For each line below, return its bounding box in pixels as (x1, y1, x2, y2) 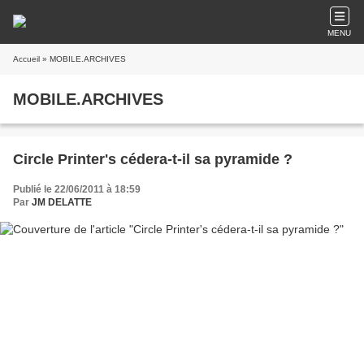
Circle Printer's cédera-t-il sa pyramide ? (13, 151, 292, 167)
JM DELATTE (32, 197, 92, 208)
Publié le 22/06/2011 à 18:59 (13, 184, 141, 195)
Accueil (13, 54, 40, 63)
